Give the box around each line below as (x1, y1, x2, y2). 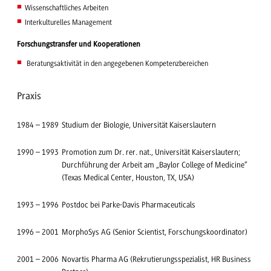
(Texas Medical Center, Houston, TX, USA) (62, 173, 194, 183)
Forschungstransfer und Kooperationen (17, 39, 140, 48)
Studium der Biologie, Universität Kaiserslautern (62, 120, 216, 130)
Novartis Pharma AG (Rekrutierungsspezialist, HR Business (62, 255, 251, 264)
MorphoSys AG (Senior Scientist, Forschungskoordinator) (62, 227, 247, 237)
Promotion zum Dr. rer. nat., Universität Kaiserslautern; (62, 148, 240, 157)
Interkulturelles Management (24, 18, 112, 27)
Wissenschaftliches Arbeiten (24, 3, 108, 12)
